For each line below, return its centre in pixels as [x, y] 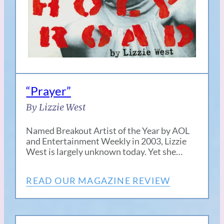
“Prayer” [49, 91]
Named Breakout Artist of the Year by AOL [108, 131]
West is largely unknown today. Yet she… [104, 152]
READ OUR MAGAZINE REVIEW [98, 181]
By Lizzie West [56, 107]
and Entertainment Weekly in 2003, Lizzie [106, 141]
